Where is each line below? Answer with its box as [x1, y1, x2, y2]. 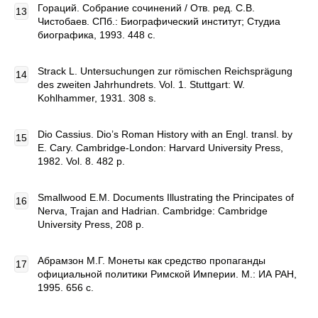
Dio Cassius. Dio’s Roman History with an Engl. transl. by [38, 128, 292, 140]
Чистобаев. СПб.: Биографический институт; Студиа [38, 16, 280, 27]
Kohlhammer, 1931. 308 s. [38, 92, 156, 104]
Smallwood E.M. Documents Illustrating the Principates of [38, 192, 294, 203]
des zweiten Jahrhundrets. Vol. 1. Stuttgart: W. [38, 79, 245, 90]
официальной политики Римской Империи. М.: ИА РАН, [38, 268, 297, 280]
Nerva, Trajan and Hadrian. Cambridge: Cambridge [38, 205, 268, 216]
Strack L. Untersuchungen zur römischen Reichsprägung [38, 65, 292, 77]
